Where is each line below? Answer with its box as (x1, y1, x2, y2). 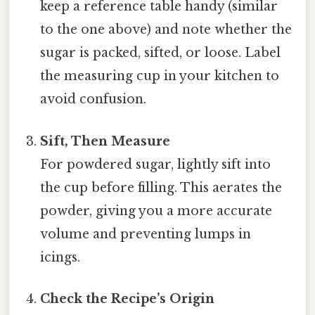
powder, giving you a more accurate (40, 202, 273, 219)
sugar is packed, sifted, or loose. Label (40, 45, 281, 61)
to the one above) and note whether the (40, 22, 292, 38)
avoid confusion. (40, 91, 147, 108)
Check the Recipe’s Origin (40, 290, 215, 307)
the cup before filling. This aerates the (40, 179, 283, 195)
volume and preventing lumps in (40, 226, 252, 242)
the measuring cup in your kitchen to (40, 68, 280, 84)
